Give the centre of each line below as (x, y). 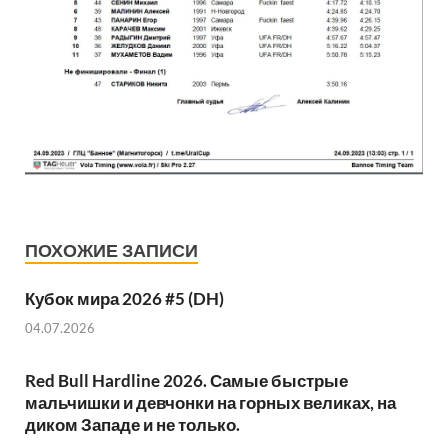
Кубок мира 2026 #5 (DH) (124, 299)
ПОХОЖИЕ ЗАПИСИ (111, 251)
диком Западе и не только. (132, 424)
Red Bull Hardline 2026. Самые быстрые (186, 380)
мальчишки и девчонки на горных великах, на (210, 402)
